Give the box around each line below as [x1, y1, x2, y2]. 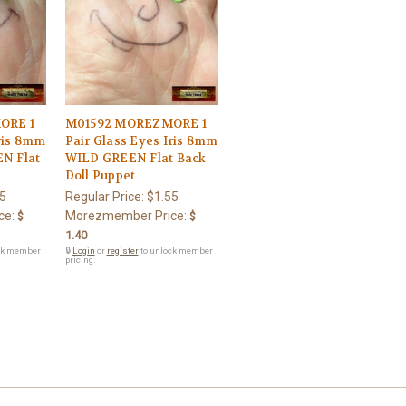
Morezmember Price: [64, 208, 187, 223]
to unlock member [138, 245, 213, 256]
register [106, 245, 139, 256]
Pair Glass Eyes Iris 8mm [64, 132, 218, 149]
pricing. [64, 254, 96, 265]
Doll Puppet [64, 167, 136, 183]
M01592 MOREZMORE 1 [64, 115, 207, 131]
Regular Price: [64, 188, 147, 204]
